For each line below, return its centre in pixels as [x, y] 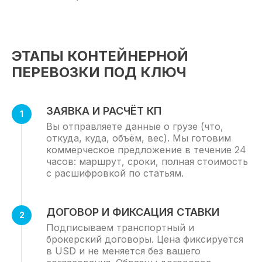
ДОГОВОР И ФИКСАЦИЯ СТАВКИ [133, 212]
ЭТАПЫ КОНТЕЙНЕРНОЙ [100, 56]
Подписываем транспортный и [120, 227]
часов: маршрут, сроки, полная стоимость [147, 161]
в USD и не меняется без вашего [123, 251]
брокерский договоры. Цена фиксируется [145, 239]
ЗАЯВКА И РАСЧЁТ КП [104, 111]
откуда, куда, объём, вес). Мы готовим [139, 138]
